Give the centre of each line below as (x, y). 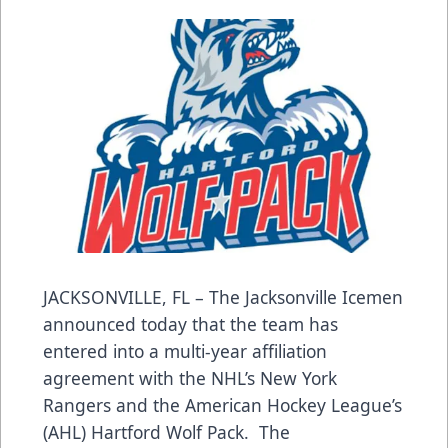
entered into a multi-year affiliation (185, 350)
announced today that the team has (190, 323)
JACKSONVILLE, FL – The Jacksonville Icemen (223, 296)
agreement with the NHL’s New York (190, 377)
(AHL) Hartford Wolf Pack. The (166, 431)
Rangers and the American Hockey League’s (222, 404)
